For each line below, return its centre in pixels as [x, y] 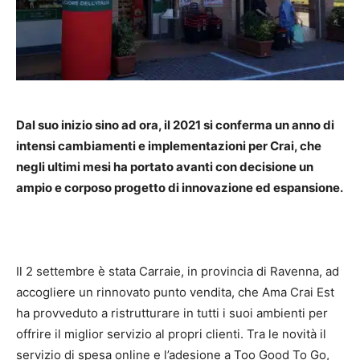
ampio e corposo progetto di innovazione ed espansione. [180, 188]
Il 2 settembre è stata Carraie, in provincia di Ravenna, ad [178, 272]
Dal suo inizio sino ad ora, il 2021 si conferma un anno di [175, 125]
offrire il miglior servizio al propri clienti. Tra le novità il [171, 334]
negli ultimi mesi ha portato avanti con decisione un [165, 167]
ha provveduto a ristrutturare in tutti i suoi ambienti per [172, 313]
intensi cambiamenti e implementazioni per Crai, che [169, 146]
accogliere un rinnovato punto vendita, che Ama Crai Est [175, 292]
